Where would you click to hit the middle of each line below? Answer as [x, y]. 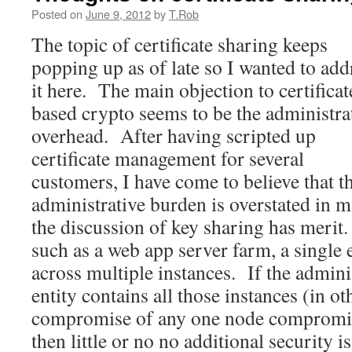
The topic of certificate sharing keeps [180, 44]
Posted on [57, 14]
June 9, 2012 [118, 14]
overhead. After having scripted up [174, 135]
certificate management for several [168, 158]
